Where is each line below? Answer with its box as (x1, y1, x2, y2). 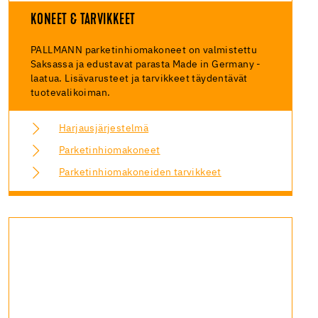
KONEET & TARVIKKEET (31, 12, 136, 28)
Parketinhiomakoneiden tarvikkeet (59, 167, 221, 177)
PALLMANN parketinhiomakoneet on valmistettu (31, 45, 258, 55)
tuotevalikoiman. (31, 87, 111, 98)
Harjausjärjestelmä (59, 123, 149, 133)
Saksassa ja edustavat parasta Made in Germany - (31, 59, 261, 70)
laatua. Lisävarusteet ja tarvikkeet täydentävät (31, 73, 248, 84)
